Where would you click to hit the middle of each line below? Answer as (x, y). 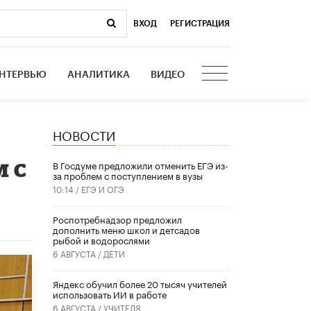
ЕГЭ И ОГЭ (103, 189)
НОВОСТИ (84, 134)
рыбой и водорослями (101, 240)
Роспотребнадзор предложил (117, 219)
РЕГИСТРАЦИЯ (200, 23)
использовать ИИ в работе (110, 294)
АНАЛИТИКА (99, 75)
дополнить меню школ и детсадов (126, 229)
